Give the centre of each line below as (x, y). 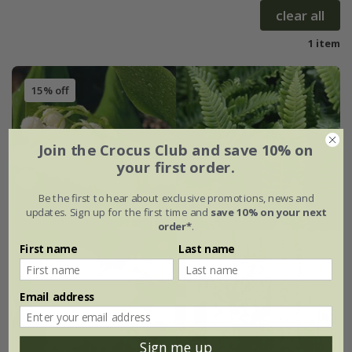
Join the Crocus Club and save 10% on (176, 150)
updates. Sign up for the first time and (118, 212)
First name (48, 249)
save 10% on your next (268, 212)
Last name (207, 249)
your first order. (176, 167)
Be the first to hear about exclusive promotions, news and (176, 198)
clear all (300, 15)
